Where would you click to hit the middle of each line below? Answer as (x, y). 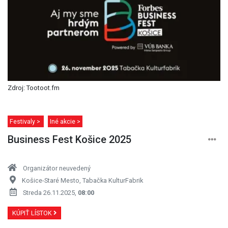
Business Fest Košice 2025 (69, 139)
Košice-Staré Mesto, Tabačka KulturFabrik (82, 180)
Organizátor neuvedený (57, 168)
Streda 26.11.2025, (50, 192)
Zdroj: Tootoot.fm (34, 88)
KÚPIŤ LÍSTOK (33, 213)
